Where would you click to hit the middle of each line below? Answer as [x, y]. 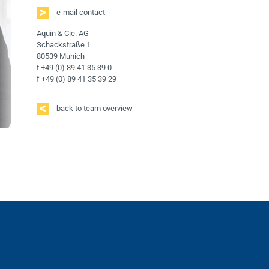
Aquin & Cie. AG [63, 33]
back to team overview [94, 108]
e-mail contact [80, 12]
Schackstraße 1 [64, 45]
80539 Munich [61, 56]
